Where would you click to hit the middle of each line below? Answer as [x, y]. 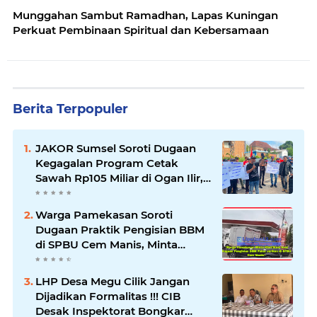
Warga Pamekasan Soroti [104, 214]
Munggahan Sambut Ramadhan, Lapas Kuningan [145, 15]
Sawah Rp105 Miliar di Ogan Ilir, [119, 178]
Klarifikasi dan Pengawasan [110, 259]
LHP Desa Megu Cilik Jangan [113, 281]
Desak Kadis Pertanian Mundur [119, 192]
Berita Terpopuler [70, 109]
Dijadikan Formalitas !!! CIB [108, 296]
